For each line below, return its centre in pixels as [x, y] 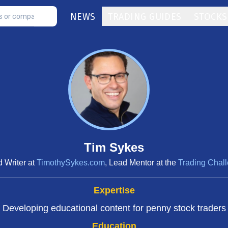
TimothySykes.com [71, 163]
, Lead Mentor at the [141, 163]
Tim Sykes [114, 147]
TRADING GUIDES [145, 17]
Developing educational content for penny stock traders [114, 208]
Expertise [114, 190]
